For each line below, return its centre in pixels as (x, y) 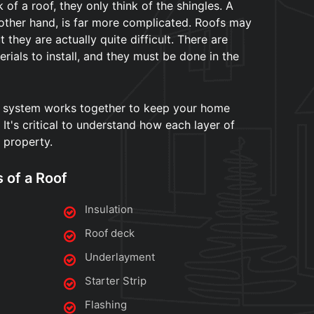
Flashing (106, 305)
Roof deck (110, 233)
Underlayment (120, 257)
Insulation (109, 210)
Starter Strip (116, 281)
